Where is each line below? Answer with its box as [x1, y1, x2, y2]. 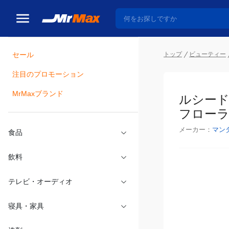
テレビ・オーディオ [8, 186, 73, 194]
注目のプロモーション [12, 73, 84, 81]
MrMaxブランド [12, 94, 63, 102]
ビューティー [189, 51, 225, 58]
